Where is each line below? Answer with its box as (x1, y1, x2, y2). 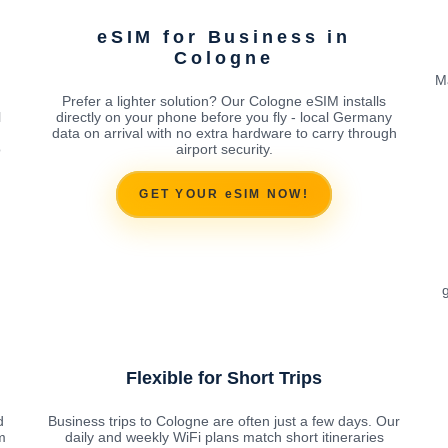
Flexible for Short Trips (126, 367, 322, 388)
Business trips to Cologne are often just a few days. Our (48, 412, 400, 429)
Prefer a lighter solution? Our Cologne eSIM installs (62, 92, 386, 109)
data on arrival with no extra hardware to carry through (51, 124, 397, 141)
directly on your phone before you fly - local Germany (56, 108, 392, 125)
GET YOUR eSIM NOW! (139, 187, 309, 202)
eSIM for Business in (96, 26, 352, 47)
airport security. (175, 140, 273, 157)
